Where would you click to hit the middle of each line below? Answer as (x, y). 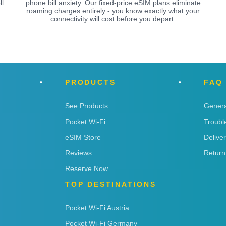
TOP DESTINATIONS (111, 184)
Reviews (78, 153)
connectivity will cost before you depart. (113, 18)
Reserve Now (87, 168)
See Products (87, 106)
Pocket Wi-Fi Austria (97, 208)
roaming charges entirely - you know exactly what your (113, 10)
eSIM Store (83, 137)
